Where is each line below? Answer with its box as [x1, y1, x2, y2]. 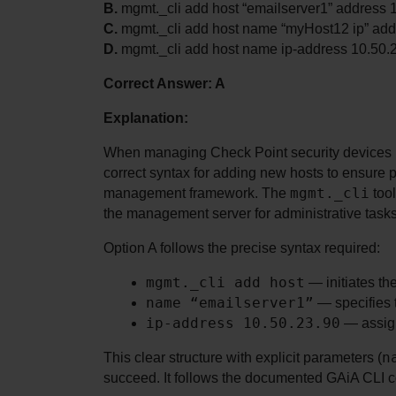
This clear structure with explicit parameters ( [103, 349, 382, 365]
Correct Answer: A [103, 75, 225, 91]
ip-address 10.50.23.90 [146, 314, 340, 331]
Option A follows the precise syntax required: [103, 240, 380, 255]
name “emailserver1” [146, 293, 314, 311]
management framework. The [103, 185, 290, 201]
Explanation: [103, 110, 188, 126]
